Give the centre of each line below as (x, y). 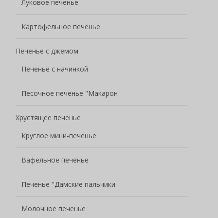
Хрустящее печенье (48, 117)
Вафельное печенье (55, 160)
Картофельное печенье (61, 26)
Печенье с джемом (47, 51)
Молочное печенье (54, 208)
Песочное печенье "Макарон (70, 93)
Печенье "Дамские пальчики (68, 184)
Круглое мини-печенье (59, 135)
